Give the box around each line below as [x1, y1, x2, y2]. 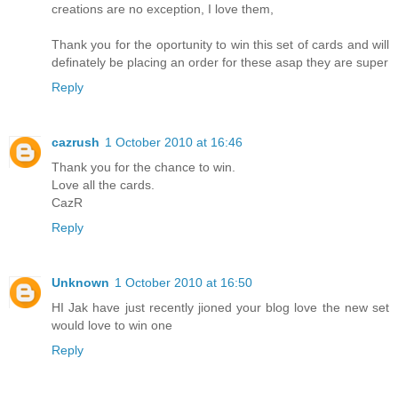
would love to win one [52, 318, 172, 333]
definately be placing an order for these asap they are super [52, 55, 388, 70]
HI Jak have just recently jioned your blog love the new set [52, 300, 389, 315]
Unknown [52, 275, 109, 291]
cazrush [52, 135, 99, 150]
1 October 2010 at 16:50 [115, 275, 252, 291]
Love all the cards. [52, 178, 155, 193]
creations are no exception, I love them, [52, 2, 274, 17]
